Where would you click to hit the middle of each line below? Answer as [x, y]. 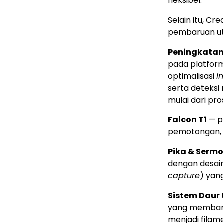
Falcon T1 [188, 120]
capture [184, 176]
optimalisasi [192, 76]
